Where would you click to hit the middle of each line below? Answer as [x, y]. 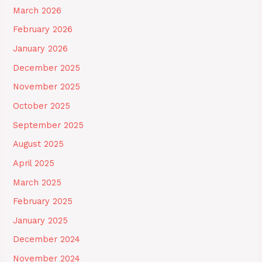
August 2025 [39, 144]
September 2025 [49, 125]
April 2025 [34, 163]
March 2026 [37, 10]
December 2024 [47, 239]
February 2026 [43, 30]
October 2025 [42, 106]
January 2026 [41, 49]
